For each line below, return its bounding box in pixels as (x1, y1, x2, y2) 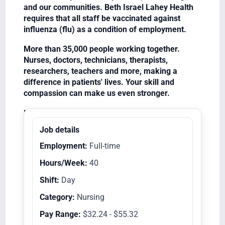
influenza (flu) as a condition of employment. (23, 24, 186, 34)
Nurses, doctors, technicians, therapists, (23, 55, 168, 65)
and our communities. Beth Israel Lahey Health (23, 2, 193, 12)
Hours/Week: (39, 158, 87, 168)
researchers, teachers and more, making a (23, 66, 177, 76)
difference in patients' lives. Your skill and (23, 77, 174, 87)
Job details (39, 125, 79, 135)
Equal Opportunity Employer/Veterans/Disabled (23, 108, 194, 119)
